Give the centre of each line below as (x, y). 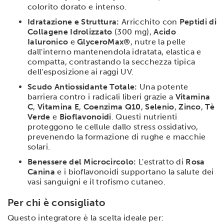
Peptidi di (198, 21)
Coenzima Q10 (112, 106)
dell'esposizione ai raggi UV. (81, 71)
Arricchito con (149, 21)
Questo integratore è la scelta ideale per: (86, 217)
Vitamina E (58, 106)
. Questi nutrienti (144, 116)
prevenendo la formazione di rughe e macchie (117, 136)
